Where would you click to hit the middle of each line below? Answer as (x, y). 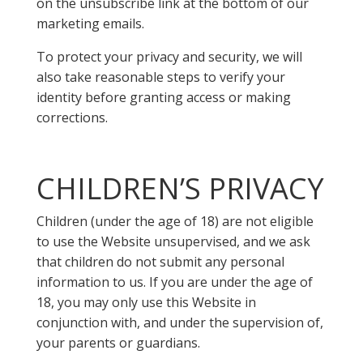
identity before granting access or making (163, 97)
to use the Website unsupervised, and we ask (173, 241)
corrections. (72, 117)
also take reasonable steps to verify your (160, 77)
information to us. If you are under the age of (174, 282)
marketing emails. (90, 23)
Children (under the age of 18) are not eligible (175, 221)
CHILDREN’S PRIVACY (180, 188)
